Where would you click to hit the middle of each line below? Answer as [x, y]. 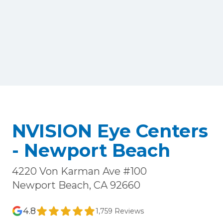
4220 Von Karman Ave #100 [79, 171]
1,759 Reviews [120, 211]
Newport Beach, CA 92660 [76, 185]
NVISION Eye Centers [110, 131]
